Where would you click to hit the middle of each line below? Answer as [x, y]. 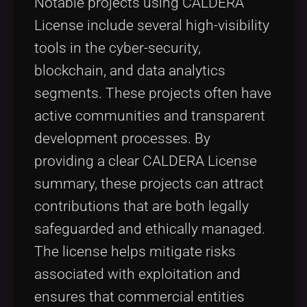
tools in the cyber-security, [118, 48]
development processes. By [122, 138]
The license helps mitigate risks [135, 251]
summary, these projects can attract [149, 183]
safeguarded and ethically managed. [150, 229]
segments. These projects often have [153, 93]
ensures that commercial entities [139, 296]
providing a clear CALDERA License [146, 161]
